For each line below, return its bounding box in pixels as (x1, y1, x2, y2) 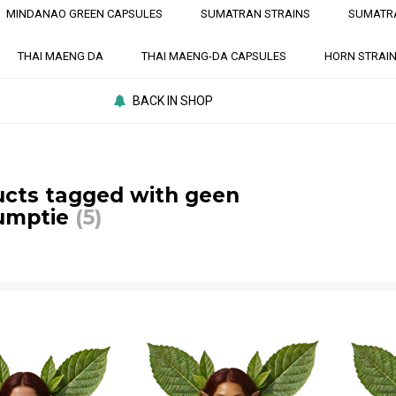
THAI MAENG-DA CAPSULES (141, 49, 286, 63)
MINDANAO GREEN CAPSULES (6, 7, 163, 20)
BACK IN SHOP (133, 94, 214, 108)
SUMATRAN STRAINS (201, 7, 310, 20)
